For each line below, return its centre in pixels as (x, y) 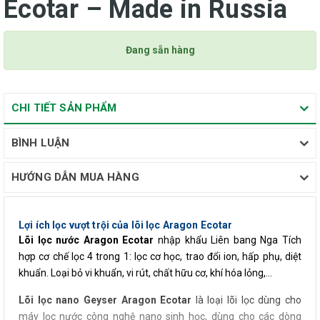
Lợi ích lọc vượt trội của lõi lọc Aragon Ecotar (126, 225)
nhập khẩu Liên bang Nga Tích (228, 240)
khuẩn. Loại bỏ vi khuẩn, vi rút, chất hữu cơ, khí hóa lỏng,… (145, 273)
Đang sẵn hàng (160, 50)
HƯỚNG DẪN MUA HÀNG (75, 177)
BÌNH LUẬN (41, 143)
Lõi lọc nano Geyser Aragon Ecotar (105, 300)
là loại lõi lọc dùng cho (247, 300)
